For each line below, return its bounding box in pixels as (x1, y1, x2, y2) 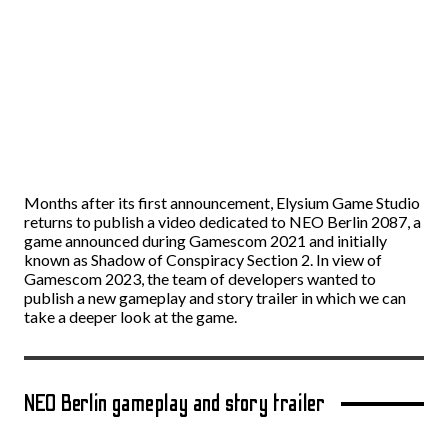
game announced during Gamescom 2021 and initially (24, 231, 387, 250)
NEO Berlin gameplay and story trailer (24, 390, 327, 417)
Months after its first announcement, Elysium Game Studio (24, 193, 420, 212)
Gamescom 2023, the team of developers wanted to (24, 269, 376, 288)
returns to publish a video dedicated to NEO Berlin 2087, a (24, 212, 421, 231)
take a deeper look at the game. (24, 307, 237, 326)
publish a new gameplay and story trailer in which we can (24, 288, 406, 307)
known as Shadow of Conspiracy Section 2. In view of (24, 250, 382, 269)
